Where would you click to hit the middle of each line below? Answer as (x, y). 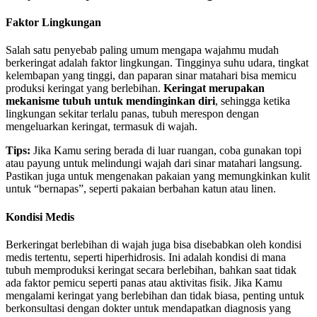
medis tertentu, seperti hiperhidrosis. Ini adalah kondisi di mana (146, 257)
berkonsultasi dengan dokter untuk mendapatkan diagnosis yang (148, 308)
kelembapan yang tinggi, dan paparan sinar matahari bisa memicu (151, 76)
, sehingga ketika (253, 101)
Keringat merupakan (214, 88)
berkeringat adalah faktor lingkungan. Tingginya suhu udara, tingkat (157, 63)
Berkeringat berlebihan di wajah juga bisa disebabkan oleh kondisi (154, 244)
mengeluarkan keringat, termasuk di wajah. (102, 127)
